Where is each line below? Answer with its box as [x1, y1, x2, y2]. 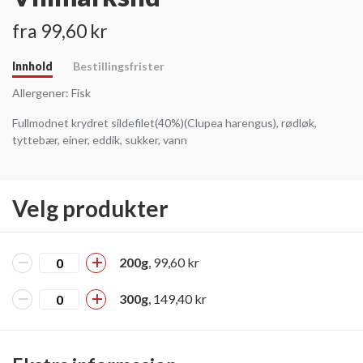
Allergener [12, 85, 66, 100]
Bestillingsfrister [73, 58, 164, 73]
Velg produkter [12, 194, 169, 222]
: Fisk [66, 85, 91, 100]
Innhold [12, 58, 53, 73]
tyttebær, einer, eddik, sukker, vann [12, 132, 187, 147]
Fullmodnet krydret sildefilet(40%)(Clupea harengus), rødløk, [12, 115, 317, 130]
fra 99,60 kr [12, 19, 108, 42]
